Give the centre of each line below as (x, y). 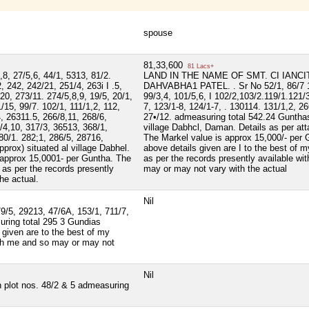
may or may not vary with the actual (215, 169)
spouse (158, 33)
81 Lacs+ (200, 67)
